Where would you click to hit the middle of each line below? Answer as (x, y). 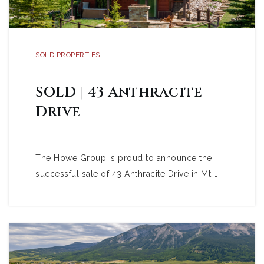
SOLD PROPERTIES (68, 55)
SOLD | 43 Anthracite (119, 93)
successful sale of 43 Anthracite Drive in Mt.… (126, 174)
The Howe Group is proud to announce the (124, 158)
